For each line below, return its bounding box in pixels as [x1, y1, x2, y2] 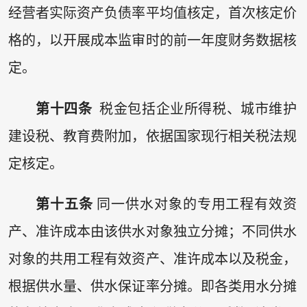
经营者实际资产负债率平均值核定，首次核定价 [8, 5, 297, 21]
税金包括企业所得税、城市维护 [92, 101, 297, 116]
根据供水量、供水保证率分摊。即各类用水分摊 [8, 279, 297, 295]
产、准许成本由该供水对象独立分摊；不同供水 [8, 224, 297, 240]
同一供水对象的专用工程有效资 [93, 197, 297, 212]
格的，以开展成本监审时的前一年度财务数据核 [8, 33, 297, 49]
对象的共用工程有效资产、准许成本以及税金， [8, 251, 297, 267]
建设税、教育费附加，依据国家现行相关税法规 [8, 128, 297, 144]
